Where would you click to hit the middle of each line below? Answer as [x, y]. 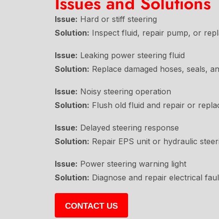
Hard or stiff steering [117, 19]
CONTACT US [91, 206]
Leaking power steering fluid [131, 55]
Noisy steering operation [124, 91]
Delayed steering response [128, 127]
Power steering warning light [132, 164]
